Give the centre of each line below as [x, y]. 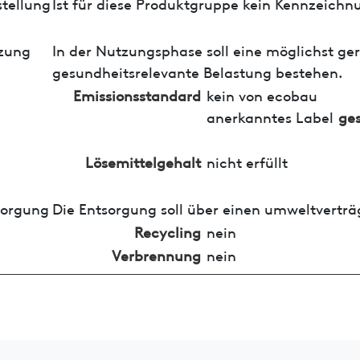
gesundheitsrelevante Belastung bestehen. [197, 71]
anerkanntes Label [270, 116]
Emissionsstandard [137, 94]
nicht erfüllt [247, 161]
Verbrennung [156, 254]
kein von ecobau [262, 94]
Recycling [167, 231]
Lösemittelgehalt [143, 161]
